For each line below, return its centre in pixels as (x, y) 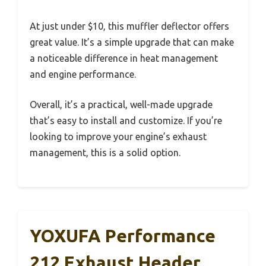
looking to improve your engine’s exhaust (118, 137)
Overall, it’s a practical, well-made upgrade (121, 105)
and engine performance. (83, 75)
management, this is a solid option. (105, 153)
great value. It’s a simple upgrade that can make (132, 42)
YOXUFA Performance (123, 236)
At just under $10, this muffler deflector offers (129, 26)
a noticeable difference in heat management (124, 58)
